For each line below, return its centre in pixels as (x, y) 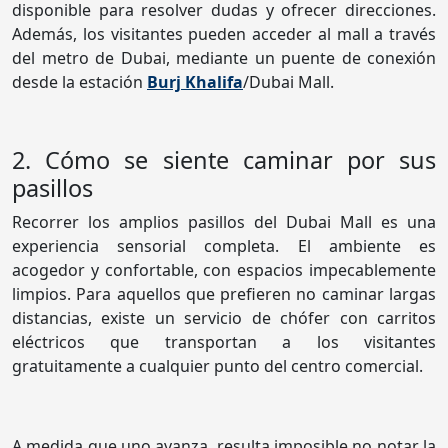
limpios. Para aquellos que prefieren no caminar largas (224, 294)
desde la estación (79, 82)
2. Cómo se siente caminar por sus (224, 160)
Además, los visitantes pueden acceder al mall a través (224, 34)
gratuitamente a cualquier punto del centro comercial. (217, 366)
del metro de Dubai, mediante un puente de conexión (224, 58)
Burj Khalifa (195, 82)
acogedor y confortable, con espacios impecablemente (224, 270)
